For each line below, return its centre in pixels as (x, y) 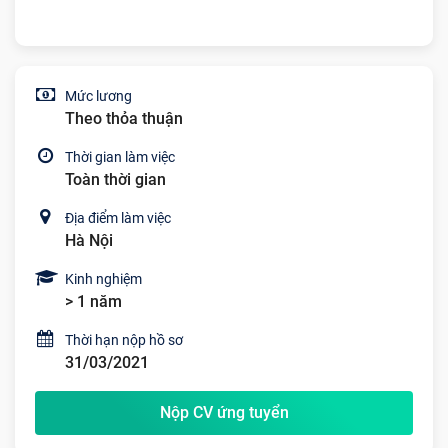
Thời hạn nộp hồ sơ (124, 340)
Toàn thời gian (115, 179)
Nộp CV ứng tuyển (224, 412)
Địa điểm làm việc (118, 218)
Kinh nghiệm (103, 279)
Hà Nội (89, 240)
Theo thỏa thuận (124, 118)
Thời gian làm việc (120, 157)
